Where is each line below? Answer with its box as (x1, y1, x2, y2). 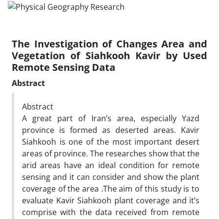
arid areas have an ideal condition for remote (22, 159, 199, 171)
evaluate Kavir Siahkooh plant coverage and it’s (22, 195, 199, 206)
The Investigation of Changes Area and (12, 37, 207, 50)
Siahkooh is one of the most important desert (22, 136, 199, 147)
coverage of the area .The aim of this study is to (22, 183, 199, 194)
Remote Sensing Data (12, 60, 115, 74)
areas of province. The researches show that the (22, 148, 199, 159)
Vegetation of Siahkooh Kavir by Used (12, 48, 207, 62)
